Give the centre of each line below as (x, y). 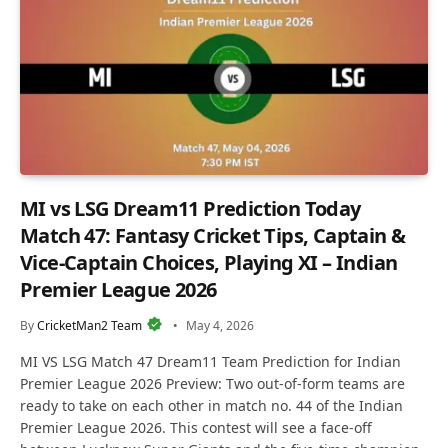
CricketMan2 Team (89, 325)
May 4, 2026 (220, 325)
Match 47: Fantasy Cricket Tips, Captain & (213, 235)
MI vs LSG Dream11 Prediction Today (190, 208)
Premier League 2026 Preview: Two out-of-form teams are (212, 383)
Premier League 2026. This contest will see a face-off (196, 427)
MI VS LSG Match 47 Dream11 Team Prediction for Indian (210, 361)
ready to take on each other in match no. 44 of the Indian (211, 405)
